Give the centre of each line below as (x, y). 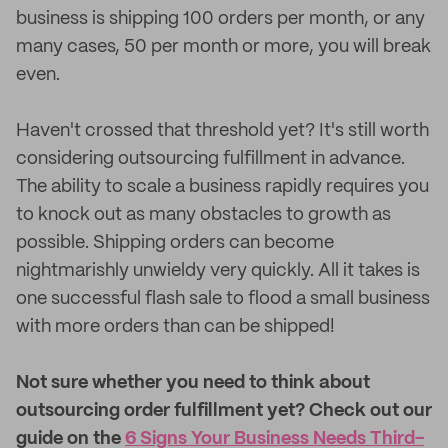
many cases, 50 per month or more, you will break (223, 47)
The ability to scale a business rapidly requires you (222, 187)
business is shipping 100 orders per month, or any (220, 19)
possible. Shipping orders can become (175, 243)
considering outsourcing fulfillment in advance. (210, 159)
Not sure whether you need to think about (193, 383)
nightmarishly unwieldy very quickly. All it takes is (218, 271)
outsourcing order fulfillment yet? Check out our (224, 411)
